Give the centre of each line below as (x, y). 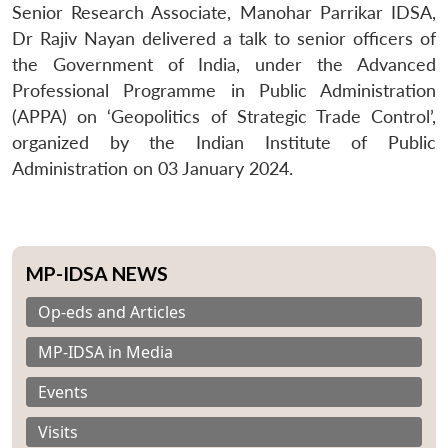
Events (63, 391)
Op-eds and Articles (112, 311)
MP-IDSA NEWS (97, 273)
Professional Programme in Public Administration (224, 90)
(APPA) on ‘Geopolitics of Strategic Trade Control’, (224, 116)
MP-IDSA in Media (105, 351)
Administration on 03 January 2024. (152, 168)
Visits (58, 431)
